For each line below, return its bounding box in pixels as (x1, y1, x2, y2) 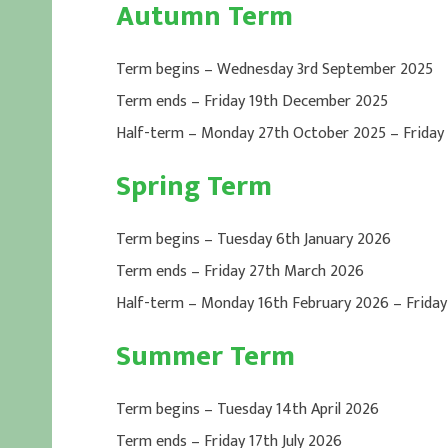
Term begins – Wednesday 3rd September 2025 (115, 56, 433, 83)
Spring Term (115, 163, 272, 210)
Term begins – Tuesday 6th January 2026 (115, 226, 391, 253)
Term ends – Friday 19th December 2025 (115, 88, 388, 115)
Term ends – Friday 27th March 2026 (115, 258, 364, 285)
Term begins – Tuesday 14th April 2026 (115, 396, 379, 423)
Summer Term (115, 333, 295, 380)
